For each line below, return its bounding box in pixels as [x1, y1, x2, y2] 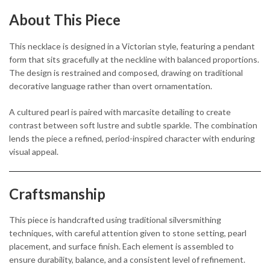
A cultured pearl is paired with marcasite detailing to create [9, 106, 231, 117]
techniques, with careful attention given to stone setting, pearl [9, 228, 246, 239]
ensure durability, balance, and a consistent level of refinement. [9, 254, 245, 265]
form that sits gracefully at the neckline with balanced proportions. [9, 54, 259, 64]
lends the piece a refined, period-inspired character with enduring [9, 133, 255, 143]
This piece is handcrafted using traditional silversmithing [9, 215, 221, 225]
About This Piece [9, 11, 121, 29]
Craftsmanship [9, 184, 105, 202]
